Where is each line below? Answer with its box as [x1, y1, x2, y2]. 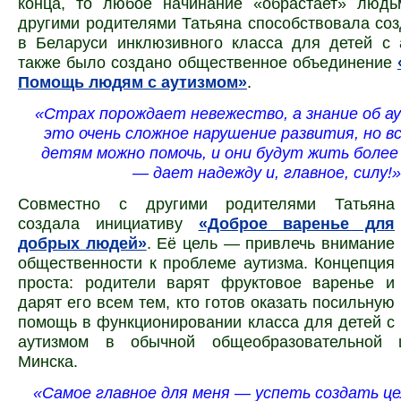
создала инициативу [18, 214, 199, 234]
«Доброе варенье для [198, 214, 395, 234]
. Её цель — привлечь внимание [146, 234, 396, 253]
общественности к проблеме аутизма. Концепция [18, 253, 395, 273]
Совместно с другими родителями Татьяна [18, 194, 395, 214]
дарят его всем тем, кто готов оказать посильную [18, 293, 395, 312]
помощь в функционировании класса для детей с [18, 312, 395, 332]
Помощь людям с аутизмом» [18, 72, 247, 91]
